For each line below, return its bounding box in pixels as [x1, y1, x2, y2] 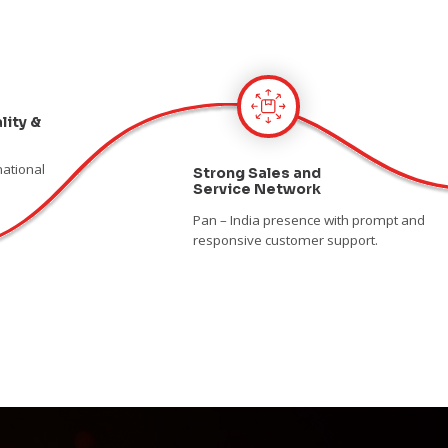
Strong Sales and [192, 163, 321, 182]
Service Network [192, 179, 321, 198]
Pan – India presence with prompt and [192, 210, 425, 229]
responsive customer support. [192, 230, 378, 249]
